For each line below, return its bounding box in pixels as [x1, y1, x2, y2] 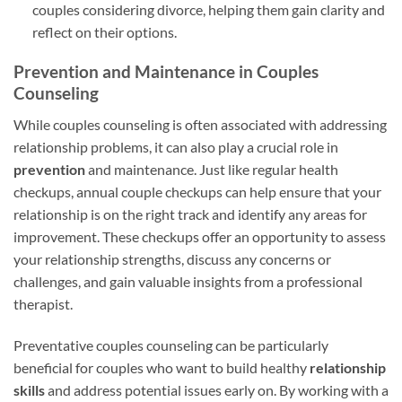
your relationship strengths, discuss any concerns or [13, 250, 331, 268]
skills [13, 380, 45, 398]
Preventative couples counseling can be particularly [13, 336, 328, 354]
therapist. [13, 295, 73, 313]
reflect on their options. [31, 22, 177, 40]
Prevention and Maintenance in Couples [13, 61, 319, 83]
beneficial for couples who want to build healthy [13, 358, 310, 376]
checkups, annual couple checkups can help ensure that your [13, 183, 381, 201]
